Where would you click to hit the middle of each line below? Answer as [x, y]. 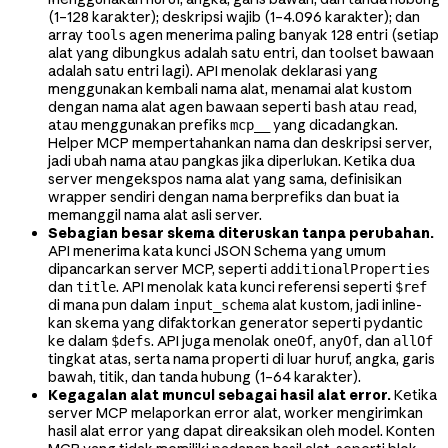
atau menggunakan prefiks [139, 124]
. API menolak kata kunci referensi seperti [255, 286]
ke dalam [79, 340]
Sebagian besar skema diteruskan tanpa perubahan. [241, 232]
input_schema [221, 304]
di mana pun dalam [110, 304]
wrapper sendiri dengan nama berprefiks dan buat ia [223, 196]
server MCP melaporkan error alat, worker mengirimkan [235, 412]
